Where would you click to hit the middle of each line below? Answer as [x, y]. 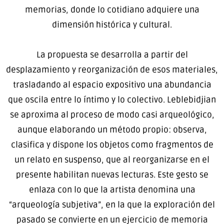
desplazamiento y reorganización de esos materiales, [112, 70]
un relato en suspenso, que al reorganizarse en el [112, 160]
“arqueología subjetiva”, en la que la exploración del [112, 205]
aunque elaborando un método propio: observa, [112, 130]
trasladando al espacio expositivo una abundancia [112, 85]
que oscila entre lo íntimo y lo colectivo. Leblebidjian [112, 100]
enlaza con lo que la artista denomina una [112, 190]
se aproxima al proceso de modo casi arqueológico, [112, 115]
